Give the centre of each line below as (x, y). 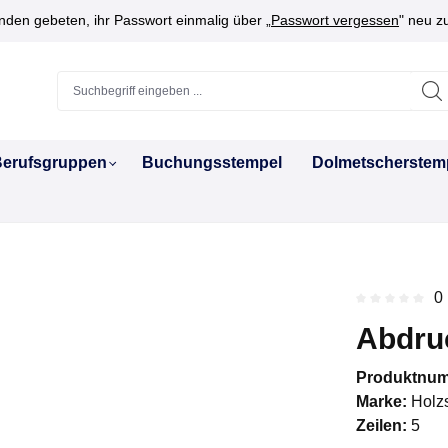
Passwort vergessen (335, 20)
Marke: (381, 401)
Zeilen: (381, 425)
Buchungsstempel (212, 162)
